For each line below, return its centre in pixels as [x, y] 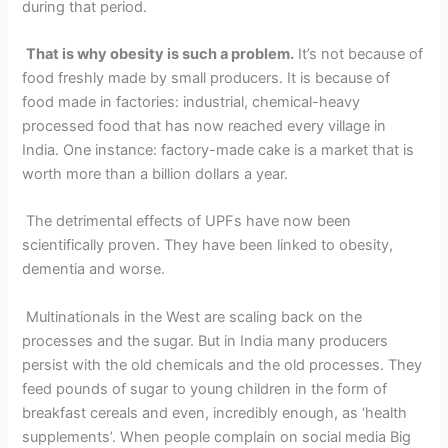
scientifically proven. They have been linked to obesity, [208, 245]
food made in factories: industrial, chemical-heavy [191, 102]
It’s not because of [359, 54]
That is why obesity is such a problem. [160, 54]
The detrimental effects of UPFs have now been [187, 221]
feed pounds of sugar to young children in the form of [205, 388]
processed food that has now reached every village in [204, 126]
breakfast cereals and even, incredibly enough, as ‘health [215, 412]
